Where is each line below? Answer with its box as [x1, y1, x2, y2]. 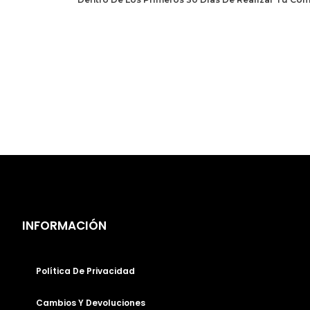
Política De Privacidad [36, 264, 135, 277]
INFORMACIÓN [22, 217, 107, 235]
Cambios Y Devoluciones [36, 296, 145, 309]
